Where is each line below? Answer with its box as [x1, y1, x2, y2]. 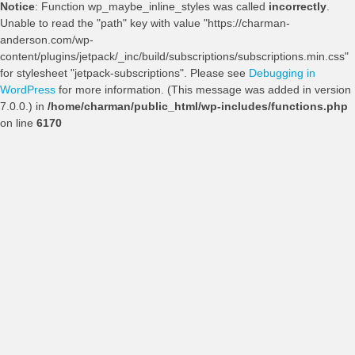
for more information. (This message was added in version [55, 82, 351, 96]
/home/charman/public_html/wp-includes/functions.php [48, 99, 348, 113]
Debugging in [249, 66, 315, 79]
